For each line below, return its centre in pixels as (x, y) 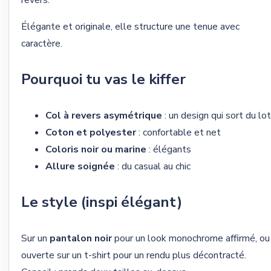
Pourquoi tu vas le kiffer (103, 79)
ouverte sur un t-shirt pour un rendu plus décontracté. (134, 255)
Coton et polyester (91, 132)
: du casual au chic (153, 166)
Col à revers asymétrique (104, 115)
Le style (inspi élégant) (102, 202)
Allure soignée (80, 166)
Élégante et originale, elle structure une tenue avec (130, 26)
